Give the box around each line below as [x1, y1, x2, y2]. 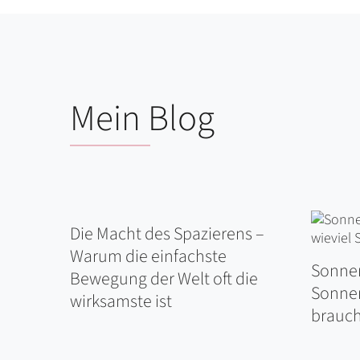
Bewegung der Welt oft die [69, 266, 258, 292]
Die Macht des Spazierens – [69, 221, 264, 247]
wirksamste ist [69, 288, 172, 315]
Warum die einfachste [69, 243, 227, 270]
